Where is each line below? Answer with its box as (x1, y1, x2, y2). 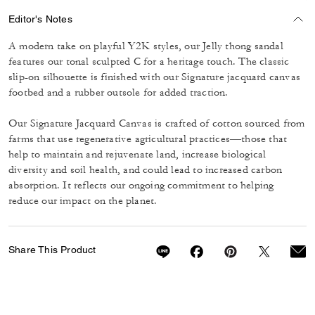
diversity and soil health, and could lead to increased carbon (8, 163, 283, 176)
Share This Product (8, 244, 96, 255)
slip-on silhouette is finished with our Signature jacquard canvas (8, 70, 301, 84)
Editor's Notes (8, 13, 72, 25)
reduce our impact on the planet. (8, 194, 157, 207)
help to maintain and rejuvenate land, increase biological (8, 148, 266, 161)
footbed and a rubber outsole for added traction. (8, 86, 229, 99)
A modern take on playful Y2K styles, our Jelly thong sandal (8, 39, 283, 53)
